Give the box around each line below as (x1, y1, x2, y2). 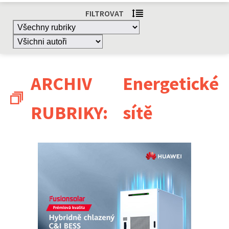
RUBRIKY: (31, 101, 108, 124)
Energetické (123, 72, 219, 95)
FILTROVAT (85, 8, 124, 18)
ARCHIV (31, 72, 92, 95)
